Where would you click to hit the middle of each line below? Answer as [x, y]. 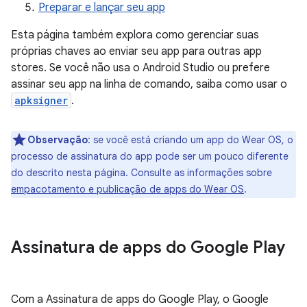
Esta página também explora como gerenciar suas [135, 35]
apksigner [41, 100]
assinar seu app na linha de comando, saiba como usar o [149, 84]
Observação [58, 140]
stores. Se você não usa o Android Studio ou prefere [140, 68]
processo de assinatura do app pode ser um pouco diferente [150, 156]
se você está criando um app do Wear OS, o [192, 140]
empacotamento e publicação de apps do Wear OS [127, 189]
